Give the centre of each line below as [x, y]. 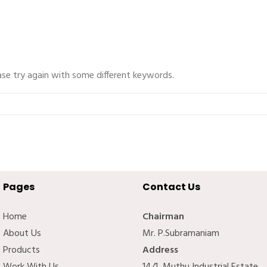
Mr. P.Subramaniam [181, 234]
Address [160, 250]
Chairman [163, 217]
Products [21, 250]
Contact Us [171, 187]
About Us [22, 234]
